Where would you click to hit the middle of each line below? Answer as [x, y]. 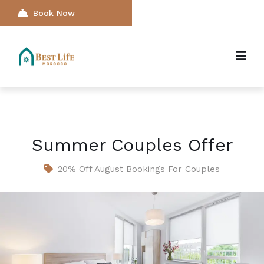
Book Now [54, 13]
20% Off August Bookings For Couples [139, 169]
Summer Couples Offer [132, 145]
